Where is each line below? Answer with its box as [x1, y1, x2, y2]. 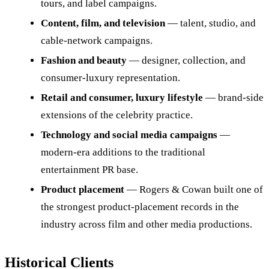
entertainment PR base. [41, 164, 138, 176]
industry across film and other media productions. [41, 219, 252, 231]
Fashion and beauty [41, 55, 127, 67]
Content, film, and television [41, 17, 165, 29]
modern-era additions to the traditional [41, 147, 205, 159]
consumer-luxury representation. [41, 72, 180, 84]
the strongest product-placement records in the [41, 201, 239, 213]
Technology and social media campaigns [41, 129, 217, 141]
